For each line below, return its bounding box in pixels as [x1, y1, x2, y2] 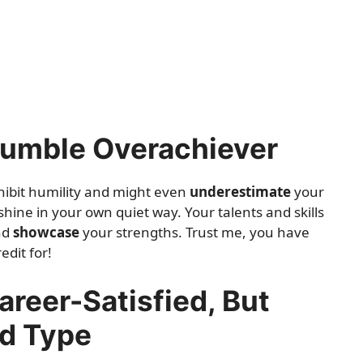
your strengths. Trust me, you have [79, 223, 310, 241]
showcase [13, 223, 79, 241]
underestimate [190, 182, 291, 201]
